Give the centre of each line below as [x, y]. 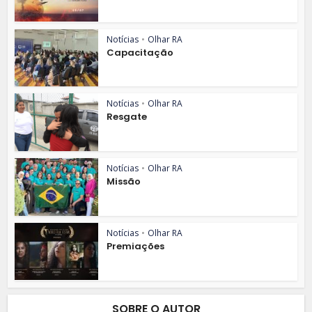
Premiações [136, 246]
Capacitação [140, 52]
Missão [124, 182]
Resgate [127, 117]
